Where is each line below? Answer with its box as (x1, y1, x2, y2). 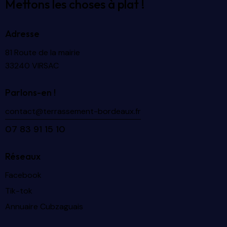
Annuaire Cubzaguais (5, 201, 83, 212)
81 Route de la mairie (5, 47, 80, 58)
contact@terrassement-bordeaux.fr (5, 106, 141, 117)
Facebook (5, 170, 42, 181)
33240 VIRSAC (5, 60, 59, 71)
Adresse (5, 27, 40, 40)
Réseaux (5, 150, 41, 162)
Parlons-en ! (5, 86, 56, 98)
